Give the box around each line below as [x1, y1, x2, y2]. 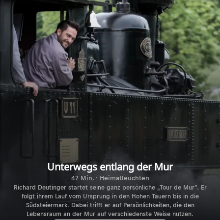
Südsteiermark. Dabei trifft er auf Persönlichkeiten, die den [26, 201, 194, 209]
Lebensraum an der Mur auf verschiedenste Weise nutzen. [27, 210, 193, 218]
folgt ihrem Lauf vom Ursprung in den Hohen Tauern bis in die [21, 192, 199, 200]
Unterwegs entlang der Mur [47, 160, 173, 173]
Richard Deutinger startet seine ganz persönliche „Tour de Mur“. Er [13, 184, 207, 191]
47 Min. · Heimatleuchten [71, 174, 149, 182]
